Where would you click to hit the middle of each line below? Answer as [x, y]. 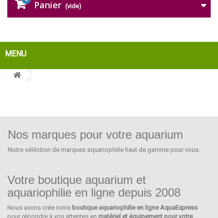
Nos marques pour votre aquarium [95, 134]
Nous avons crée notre [40, 207]
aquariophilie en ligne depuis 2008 [94, 192]
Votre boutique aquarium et [77, 180]
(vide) [73, 6]
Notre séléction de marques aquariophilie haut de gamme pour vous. [104, 149]
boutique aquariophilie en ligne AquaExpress [135, 207]
